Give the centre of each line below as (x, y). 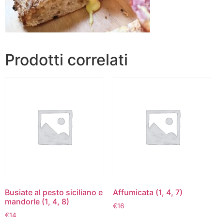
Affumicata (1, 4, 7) (147, 193)
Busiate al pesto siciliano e (54, 193)
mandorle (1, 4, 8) (37, 202)
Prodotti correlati (66, 60)
